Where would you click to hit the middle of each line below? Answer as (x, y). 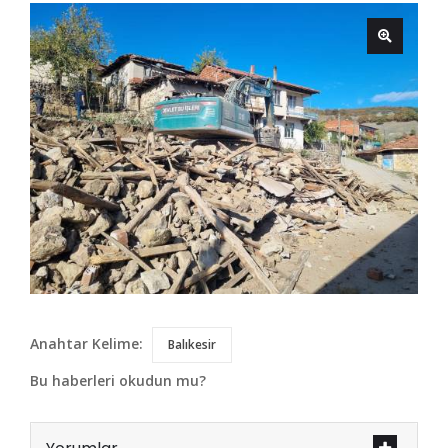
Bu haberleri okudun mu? (118, 381)
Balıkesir (192, 345)
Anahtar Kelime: (86, 344)
